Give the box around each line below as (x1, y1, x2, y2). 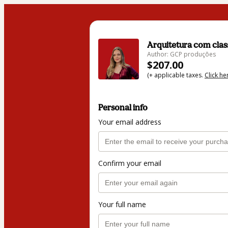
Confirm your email (98, 158, 161, 168)
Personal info (98, 102, 148, 113)
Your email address (98, 117, 161, 127)
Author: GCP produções (147, 50, 216, 59)
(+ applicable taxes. (147, 71, 205, 79)
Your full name (98, 199, 146, 210)
